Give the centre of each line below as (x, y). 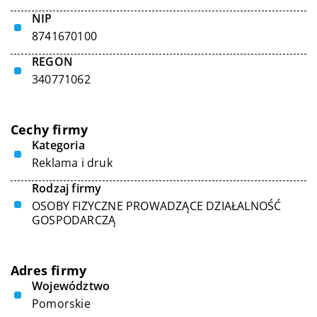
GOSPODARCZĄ (74, 220)
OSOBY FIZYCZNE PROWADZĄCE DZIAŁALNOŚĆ (157, 206)
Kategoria (58, 145)
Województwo (71, 286)
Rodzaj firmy (67, 188)
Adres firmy (49, 270)
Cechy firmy (50, 129)
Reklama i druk (72, 163)
